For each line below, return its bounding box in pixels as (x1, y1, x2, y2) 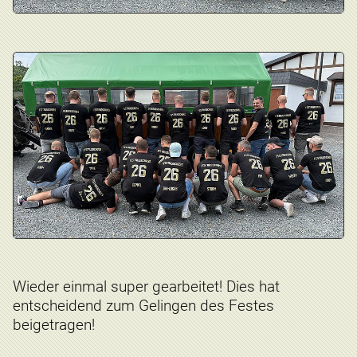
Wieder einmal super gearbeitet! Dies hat (13, 277, 280, 296)
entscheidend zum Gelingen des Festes (13, 296, 274, 315)
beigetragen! (13, 315, 95, 334)
